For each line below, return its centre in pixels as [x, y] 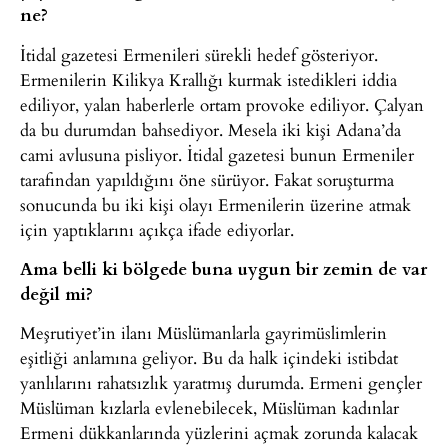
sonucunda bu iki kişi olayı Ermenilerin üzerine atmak [215, 204]
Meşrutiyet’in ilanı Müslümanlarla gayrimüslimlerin [203, 333]
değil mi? [56, 293]
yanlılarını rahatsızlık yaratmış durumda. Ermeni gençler [221, 383]
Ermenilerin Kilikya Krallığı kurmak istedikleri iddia [208, 79]
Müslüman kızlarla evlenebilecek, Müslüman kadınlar [209, 408]
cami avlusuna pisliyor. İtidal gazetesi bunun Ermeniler [217, 154]
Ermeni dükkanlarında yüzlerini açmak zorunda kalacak [219, 433]
